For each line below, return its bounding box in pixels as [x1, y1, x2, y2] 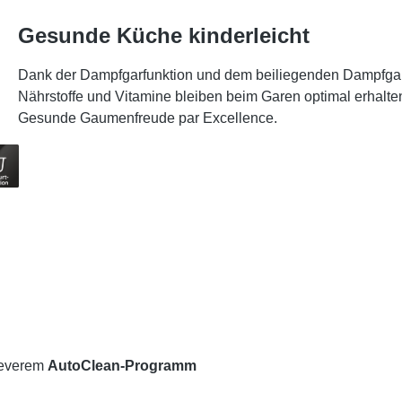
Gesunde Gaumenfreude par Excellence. [18, 110, 277, 126]
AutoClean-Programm [48, 358, 197, 373]
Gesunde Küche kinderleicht [18, 23, 310, 48]
